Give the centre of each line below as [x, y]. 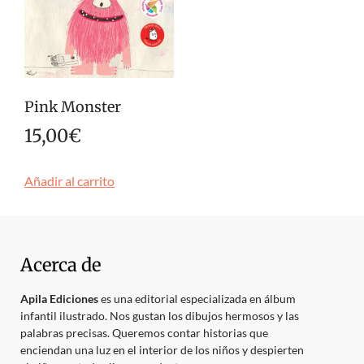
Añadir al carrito [69, 180]
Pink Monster [73, 106]
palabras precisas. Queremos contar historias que [144, 332]
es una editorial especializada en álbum [197, 298]
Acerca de [61, 264]
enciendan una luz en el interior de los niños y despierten [162, 349]
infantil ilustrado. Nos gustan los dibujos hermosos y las [160, 315]
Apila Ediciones [59, 298]
